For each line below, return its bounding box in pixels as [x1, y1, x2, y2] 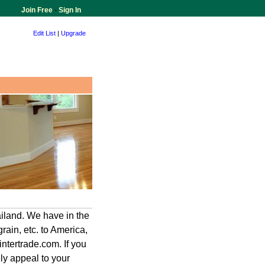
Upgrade [61, 30, 86, 37]
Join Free [21, 6, 54, 14]
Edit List [33, 30, 56, 37]
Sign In [57, 6, 81, 14]
